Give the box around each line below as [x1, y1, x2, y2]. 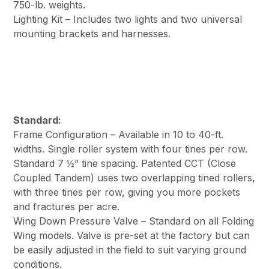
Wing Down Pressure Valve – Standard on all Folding [13, 215, 255, 228]
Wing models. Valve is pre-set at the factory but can [13, 229, 250, 242]
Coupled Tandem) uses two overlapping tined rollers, [13, 172, 256, 184]
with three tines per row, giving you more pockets [13, 186, 241, 199]
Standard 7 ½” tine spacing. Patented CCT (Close [13, 157, 237, 170]
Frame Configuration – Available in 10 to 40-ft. [13, 128, 224, 141]
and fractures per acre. [13, 201, 120, 213]
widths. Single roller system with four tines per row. [13, 143, 248, 156]
